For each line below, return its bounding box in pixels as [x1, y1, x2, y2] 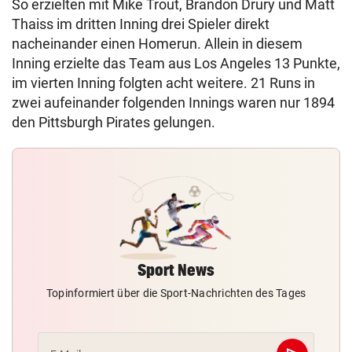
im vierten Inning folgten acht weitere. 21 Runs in [12, 75, 315, 91]
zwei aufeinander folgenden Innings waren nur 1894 [12, 94, 335, 111]
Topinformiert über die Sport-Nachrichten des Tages [46, 287, 306, 299]
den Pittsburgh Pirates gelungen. [12, 114, 215, 130]
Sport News [137, 261, 214, 279]
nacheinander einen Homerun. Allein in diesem [12, 35, 302, 52]
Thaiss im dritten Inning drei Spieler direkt [12, 16, 269, 32]
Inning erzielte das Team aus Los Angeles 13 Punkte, [12, 55, 340, 71]
